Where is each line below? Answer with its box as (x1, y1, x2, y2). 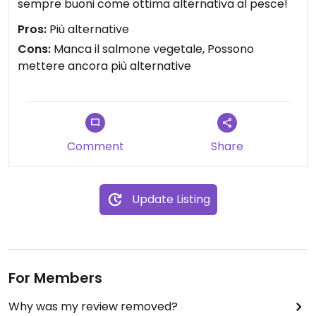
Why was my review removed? (8, 298, 178, 315)
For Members (8, 268, 102, 288)
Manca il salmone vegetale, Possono (51, 41, 254, 57)
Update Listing (131, 191, 210, 207)
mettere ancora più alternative (18, 58, 191, 74)
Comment (66, 138, 124, 154)
